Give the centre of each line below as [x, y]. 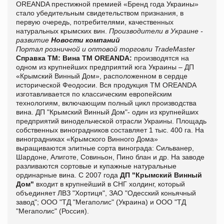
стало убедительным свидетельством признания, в [100, 13]
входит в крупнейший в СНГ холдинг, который [110, 184]
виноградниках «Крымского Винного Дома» [87, 139]
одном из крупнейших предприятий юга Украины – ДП [105, 67]
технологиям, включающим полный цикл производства [106, 103]
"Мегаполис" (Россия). [52, 211]
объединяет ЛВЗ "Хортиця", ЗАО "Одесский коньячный [106, 193]
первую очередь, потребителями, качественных [95, 22]
